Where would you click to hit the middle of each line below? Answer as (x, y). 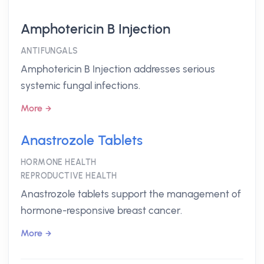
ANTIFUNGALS (49, 51)
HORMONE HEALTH (59, 162)
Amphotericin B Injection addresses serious (118, 69)
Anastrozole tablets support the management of (131, 194)
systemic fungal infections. (80, 85)
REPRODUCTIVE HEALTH (69, 176)
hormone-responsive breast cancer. (101, 210)
